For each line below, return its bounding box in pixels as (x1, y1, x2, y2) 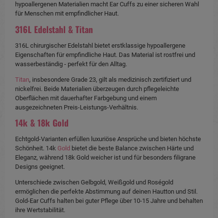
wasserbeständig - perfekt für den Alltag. (15, 60, 127, 68)
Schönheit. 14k (15, 145, 57, 152)
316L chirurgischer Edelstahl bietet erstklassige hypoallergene (15, 41, 185, 49)
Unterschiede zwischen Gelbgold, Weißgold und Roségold (15, 178, 173, 186)
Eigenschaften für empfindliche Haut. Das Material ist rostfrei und (15, 51, 195, 58)
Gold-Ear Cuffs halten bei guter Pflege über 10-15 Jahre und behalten (15, 197, 203, 204)
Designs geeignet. (15, 163, 65, 171)
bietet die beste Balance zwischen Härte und (70, 145, 194, 152)
